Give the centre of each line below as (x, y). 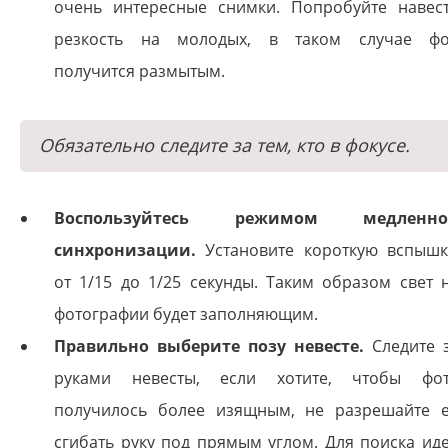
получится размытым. (139, 71)
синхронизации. (125, 250)
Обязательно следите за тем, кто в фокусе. (224, 145)
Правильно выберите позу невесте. (209, 346)
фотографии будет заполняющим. (186, 314)
